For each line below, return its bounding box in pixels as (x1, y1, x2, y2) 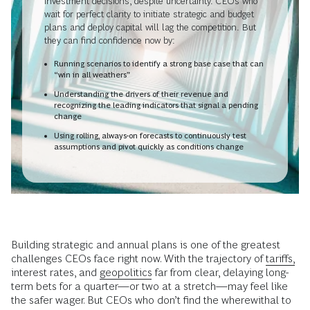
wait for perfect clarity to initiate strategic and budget (44, 8, 254, 19)
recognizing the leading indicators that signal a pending (54, 100, 258, 110)
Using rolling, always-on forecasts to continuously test (54, 130, 246, 140)
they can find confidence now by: (44, 34, 175, 46)
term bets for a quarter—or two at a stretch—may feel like (11, 280, 288, 293)
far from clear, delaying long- (152, 266, 289, 279)
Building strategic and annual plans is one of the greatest (11, 239, 280, 251)
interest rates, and (11, 266, 100, 279)
